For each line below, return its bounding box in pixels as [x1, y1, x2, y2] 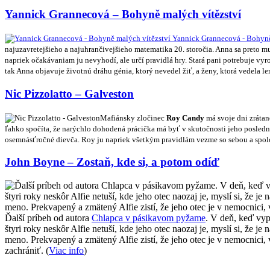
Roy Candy [166, 113, 204, 122]
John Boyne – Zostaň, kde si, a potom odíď [5, 155, 219, 169]
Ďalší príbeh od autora [5, 213, 92, 223]
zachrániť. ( [5, 245, 49, 256]
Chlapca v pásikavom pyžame [92, 213, 206, 223]
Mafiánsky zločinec [100, 113, 166, 122]
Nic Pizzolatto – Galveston [5, 87, 134, 100]
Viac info [49, 245, 84, 256]
